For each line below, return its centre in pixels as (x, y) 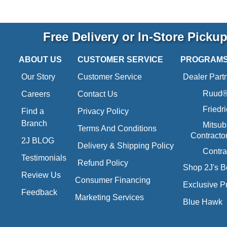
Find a (33, 111)
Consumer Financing (113, 180)
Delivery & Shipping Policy (126, 146)
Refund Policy (103, 163)
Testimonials (44, 158)
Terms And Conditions (117, 128)
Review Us (41, 175)
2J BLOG (38, 141)
